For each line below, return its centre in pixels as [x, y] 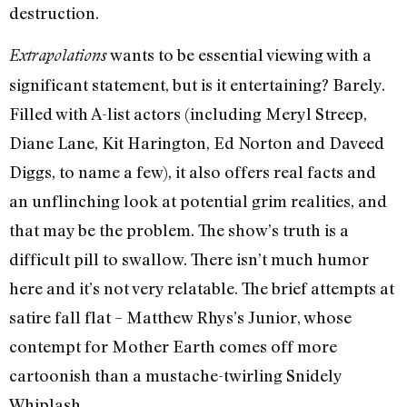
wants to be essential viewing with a [239, 55]
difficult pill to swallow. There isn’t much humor [189, 259]
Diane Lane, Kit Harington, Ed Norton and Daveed [197, 143]
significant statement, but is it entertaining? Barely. [197, 85]
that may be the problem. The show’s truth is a [179, 230]
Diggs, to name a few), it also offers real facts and [193, 172]
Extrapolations [58, 55]
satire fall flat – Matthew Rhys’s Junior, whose [180, 318]
